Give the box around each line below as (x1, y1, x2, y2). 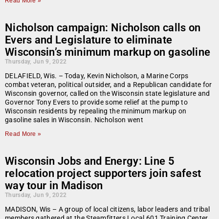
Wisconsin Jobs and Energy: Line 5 (5, 155, 175, 168)
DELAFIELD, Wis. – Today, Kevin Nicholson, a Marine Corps (5, 72, 189, 80)
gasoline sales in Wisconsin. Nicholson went (5, 116, 143, 124)
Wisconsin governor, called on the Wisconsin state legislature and (5, 89, 210, 98)
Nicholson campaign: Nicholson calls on (5, 22, 201, 34)
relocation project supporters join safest (5, 167, 201, 180)
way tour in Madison (5, 179, 103, 192)
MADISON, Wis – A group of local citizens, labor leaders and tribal (5, 205, 210, 214)
